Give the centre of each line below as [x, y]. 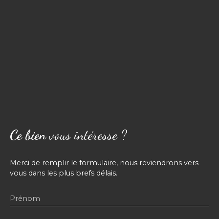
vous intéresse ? [88, 135]
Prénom [25, 199]
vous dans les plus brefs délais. [64, 173]
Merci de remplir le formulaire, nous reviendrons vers [104, 163]
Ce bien [28, 135]
